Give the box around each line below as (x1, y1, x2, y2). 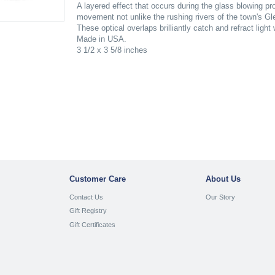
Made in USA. (76, 34, 126, 44)
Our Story (206, 193, 236, 201)
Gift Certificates (69, 220, 115, 228)
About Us (206, 174, 241, 184)
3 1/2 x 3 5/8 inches (76, 45, 147, 55)
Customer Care (69, 174, 126, 184)
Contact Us (69, 193, 103, 201)
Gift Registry (69, 207, 107, 215)
